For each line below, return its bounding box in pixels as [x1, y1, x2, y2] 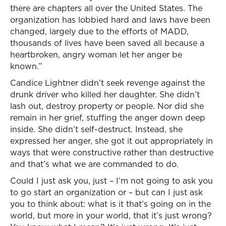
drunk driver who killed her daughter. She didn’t [10, 89, 200, 100]
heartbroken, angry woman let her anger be [10, 49, 182, 60]
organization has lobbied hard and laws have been [10, 14, 210, 25]
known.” [10, 61, 42, 72]
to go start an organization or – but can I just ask [10, 187, 203, 198]
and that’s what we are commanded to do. [10, 158, 179, 169]
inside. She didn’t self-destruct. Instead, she [10, 124, 183, 135]
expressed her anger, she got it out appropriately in [10, 135, 213, 146]
